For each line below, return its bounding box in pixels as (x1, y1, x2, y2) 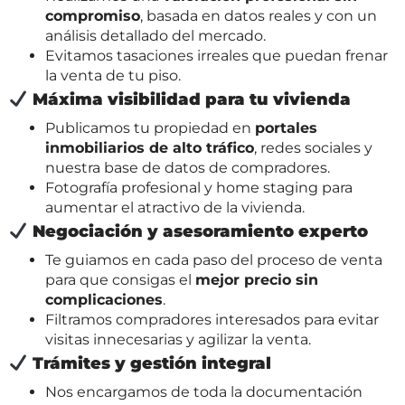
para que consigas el (45, 270, 195, 288)
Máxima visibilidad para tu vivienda (27, 89, 351, 109)
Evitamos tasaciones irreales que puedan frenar (45, 46, 388, 64)
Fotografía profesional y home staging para (45, 178, 353, 196)
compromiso (45, 6, 140, 24)
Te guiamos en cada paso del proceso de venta (45, 250, 382, 268)
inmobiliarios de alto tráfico (45, 138, 254, 156)
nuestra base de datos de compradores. (45, 158, 330, 176)
